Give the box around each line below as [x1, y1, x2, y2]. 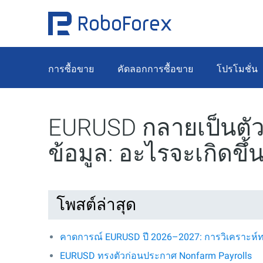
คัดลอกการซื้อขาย [117, 63, 193, 75]
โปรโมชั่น [217, 63, 258, 75]
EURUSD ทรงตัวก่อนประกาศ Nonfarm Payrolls [60, 250, 252, 261]
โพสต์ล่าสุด [56, 195, 136, 214]
